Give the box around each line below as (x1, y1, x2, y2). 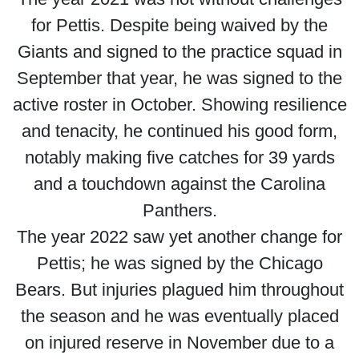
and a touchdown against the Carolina (34, 174, 325, 194)
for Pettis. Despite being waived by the (31, 15, 328, 35)
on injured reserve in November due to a (25, 333, 334, 353)
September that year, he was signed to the (17, 68, 342, 88)
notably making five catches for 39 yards (24, 147, 335, 167)
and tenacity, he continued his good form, (22, 121, 337, 141)
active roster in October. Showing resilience (12, 95, 347, 115)
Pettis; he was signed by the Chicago (36, 253, 323, 273)
